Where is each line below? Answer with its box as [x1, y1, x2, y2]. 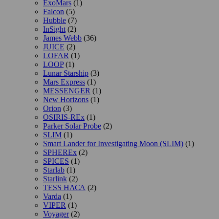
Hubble [43, 16, 66, 25]
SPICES [43, 157, 69, 166]
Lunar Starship [43, 69, 88, 78]
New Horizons [43, 95, 88, 104]
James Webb [43, 34, 82, 43]
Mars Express [43, 78, 85, 87]
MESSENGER [43, 87, 90, 95]
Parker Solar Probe [43, 122, 101, 131]
